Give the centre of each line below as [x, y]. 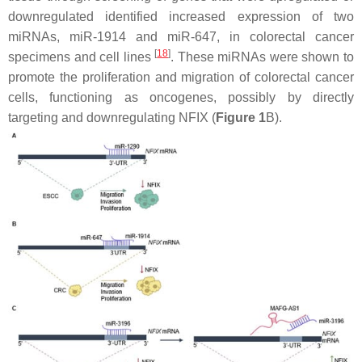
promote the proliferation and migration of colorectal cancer [181, 77]
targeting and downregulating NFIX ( [112, 118]
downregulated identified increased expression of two [181, 17]
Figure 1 [241, 118]
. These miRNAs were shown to [263, 57]
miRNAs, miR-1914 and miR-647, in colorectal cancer [181, 37]
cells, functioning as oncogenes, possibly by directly [181, 97]
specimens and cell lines [82, 57]
